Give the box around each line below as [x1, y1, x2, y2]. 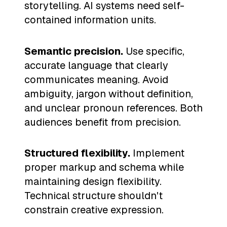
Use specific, [123, 44, 184, 58]
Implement [130, 146, 184, 160]
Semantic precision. [24, 44, 123, 58]
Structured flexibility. [24, 146, 130, 160]
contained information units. [24, 13, 156, 27]
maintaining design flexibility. [24, 175, 162, 188]
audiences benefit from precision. [24, 115, 181, 129]
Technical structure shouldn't [24, 189, 163, 203]
